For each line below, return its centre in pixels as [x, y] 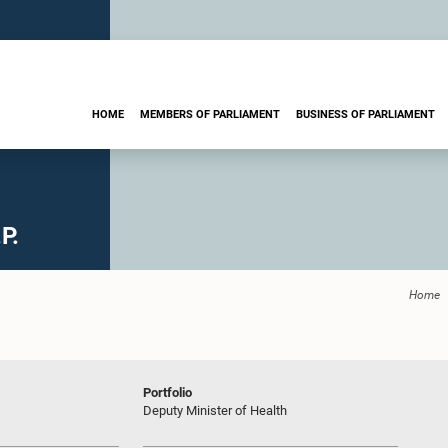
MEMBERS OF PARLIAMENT [210, 114]
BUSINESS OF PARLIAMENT [365, 114]
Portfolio [167, 392]
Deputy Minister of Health [215, 410]
